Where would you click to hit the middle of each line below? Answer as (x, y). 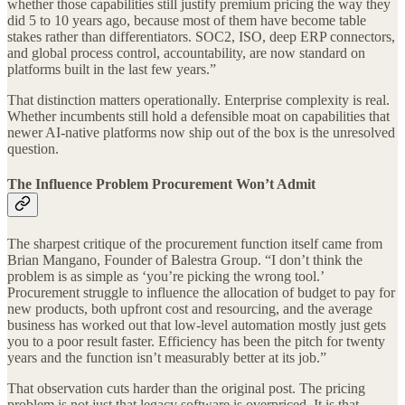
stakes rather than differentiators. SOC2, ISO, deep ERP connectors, (201, 36)
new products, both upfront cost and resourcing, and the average (190, 309)
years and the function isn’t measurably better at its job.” (167, 358)
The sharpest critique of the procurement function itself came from (195, 244)
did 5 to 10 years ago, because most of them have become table (187, 20)
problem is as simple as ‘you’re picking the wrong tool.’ (165, 277)
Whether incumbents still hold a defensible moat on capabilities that (198, 116)
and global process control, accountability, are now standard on (186, 52)
